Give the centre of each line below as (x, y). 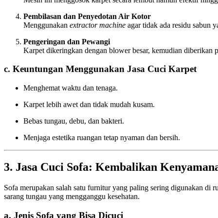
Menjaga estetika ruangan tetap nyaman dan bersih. (102, 138)
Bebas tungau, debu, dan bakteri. (74, 121)
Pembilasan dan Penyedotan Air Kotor (87, 16)
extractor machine (98, 25)
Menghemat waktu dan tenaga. (71, 88)
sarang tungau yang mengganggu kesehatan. (72, 196)
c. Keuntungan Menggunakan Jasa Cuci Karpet (100, 69)
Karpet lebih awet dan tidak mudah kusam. (89, 105)
